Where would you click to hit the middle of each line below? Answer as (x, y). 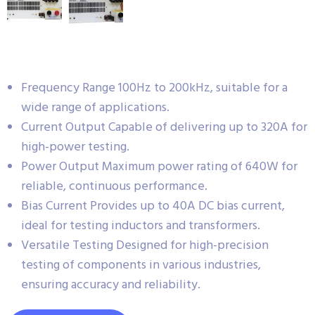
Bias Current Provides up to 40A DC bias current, (153, 206)
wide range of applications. (95, 108)
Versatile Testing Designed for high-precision (145, 245)
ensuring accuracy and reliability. (111, 285)
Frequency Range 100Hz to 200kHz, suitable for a (154, 88)
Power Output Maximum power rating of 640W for (159, 167)
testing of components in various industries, (141, 265)
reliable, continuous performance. (114, 186)
